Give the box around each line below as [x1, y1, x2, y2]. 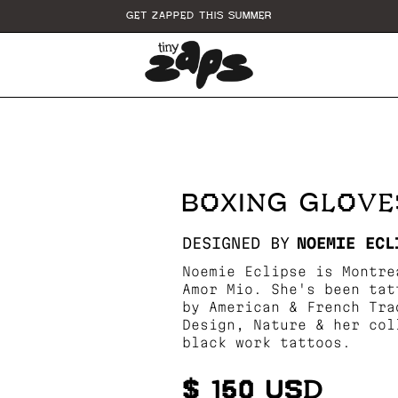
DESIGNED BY [181, 234, 290, 251]
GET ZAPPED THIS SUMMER [126, 10, 272, 21]
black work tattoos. [181, 334, 351, 350]
